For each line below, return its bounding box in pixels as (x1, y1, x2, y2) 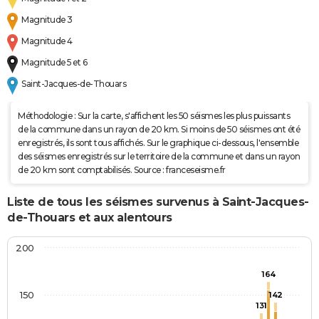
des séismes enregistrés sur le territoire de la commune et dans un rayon (18, 151, 300, 162)
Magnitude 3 (21, 14, 73, 26)
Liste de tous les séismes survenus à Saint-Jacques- (7, 195, 309, 209)
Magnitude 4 (21, 36, 73, 47)
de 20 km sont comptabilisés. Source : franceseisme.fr (18, 164, 226, 176)
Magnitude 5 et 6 (21, 57, 88, 68)
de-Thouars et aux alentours (7, 211, 172, 225)
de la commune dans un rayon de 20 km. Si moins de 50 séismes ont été (18, 124, 300, 135)
